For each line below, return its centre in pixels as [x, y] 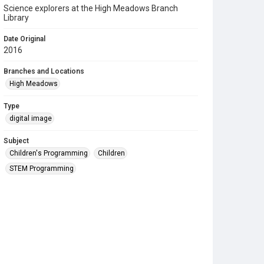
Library [16, 18]
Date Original [24, 39]
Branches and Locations [44, 71]
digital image [31, 118]
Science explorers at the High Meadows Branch [91, 8]
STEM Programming [42, 169]
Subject [16, 141]
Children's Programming [49, 153]
